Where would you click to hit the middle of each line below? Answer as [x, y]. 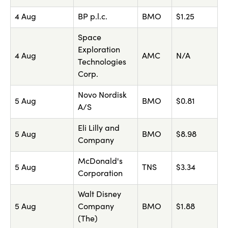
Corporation [100, 174]
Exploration [99, 51]
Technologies [102, 63]
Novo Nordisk [102, 96]
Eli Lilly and [99, 129]
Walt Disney [99, 195]
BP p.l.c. [93, 18]
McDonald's [100, 162]
